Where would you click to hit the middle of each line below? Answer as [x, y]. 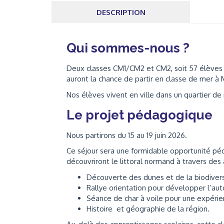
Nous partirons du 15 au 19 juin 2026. [127, 135]
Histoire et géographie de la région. [148, 208]
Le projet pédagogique [139, 115]
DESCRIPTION [121, 12]
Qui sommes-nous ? [128, 48]
